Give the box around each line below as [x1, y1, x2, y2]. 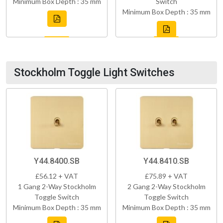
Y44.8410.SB [143, 156, 189, 166]
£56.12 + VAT [35, 171, 78, 180]
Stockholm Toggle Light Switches [14, 66, 175, 79]
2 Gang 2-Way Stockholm [127, 182, 206, 191]
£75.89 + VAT [145, 171, 188, 180]
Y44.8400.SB [34, 156, 80, 166]
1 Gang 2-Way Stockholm [17, 182, 96, 191]
